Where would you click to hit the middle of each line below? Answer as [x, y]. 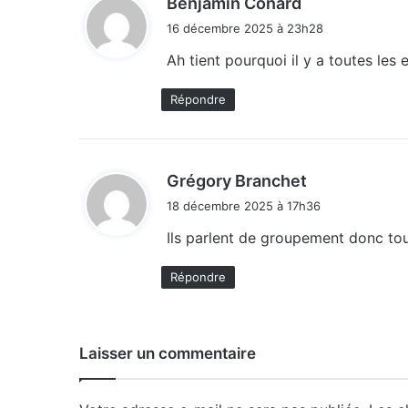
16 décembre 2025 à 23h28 [245, 28]
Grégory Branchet [237, 180]
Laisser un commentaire [168, 353]
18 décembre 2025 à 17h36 [244, 205]
